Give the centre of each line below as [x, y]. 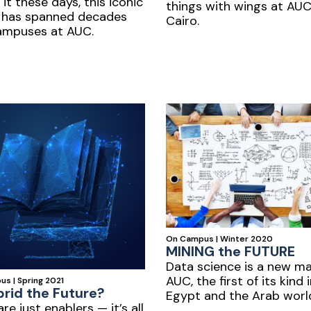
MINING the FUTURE [230, 251]
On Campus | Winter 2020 [219, 238]
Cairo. [183, 21]
